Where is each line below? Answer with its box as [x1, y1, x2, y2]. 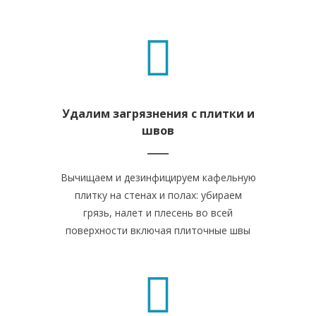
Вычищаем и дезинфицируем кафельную [60, 171, 256, 184]
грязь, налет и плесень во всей [83, 206, 233, 219]
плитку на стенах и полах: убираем [74, 188, 242, 202]
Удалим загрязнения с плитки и [61, 106, 255, 121]
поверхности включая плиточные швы [66, 224, 250, 237]
